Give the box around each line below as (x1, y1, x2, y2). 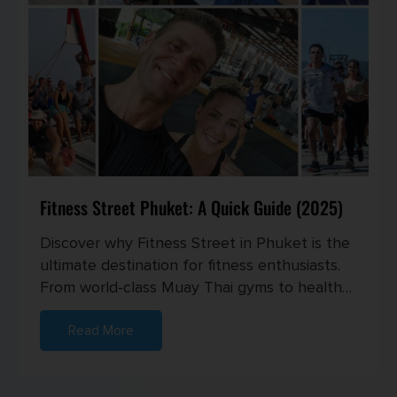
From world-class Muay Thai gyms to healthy (40, 276, 351, 297)
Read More (68, 321, 135, 339)
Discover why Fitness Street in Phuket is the (40, 232, 351, 253)
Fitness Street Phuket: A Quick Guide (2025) (40, 193, 344, 221)
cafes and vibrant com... (40, 299, 204, 319)
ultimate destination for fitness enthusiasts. (40, 254, 341, 275)
